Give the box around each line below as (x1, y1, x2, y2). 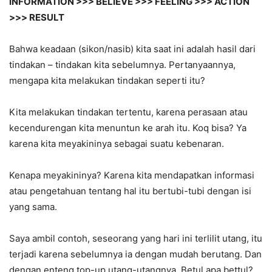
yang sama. (9, 201, 57, 213)
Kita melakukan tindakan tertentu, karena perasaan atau (9, 106, 248, 118)
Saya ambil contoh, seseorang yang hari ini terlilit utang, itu (9, 233, 262, 245)
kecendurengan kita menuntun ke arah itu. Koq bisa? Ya (9, 122, 246, 134)
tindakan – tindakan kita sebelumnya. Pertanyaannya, (9, 59, 236, 71)
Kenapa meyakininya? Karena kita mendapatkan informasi (9, 169, 254, 182)
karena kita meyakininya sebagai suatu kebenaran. (9, 138, 224, 150)
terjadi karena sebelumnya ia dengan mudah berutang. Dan (9, 248, 262, 260)
